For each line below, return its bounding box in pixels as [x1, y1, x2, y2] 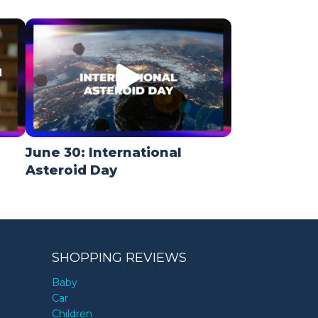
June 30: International [26, 145, 182, 161]
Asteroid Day [26, 163, 117, 179]
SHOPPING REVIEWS [51, 250, 187, 266]
